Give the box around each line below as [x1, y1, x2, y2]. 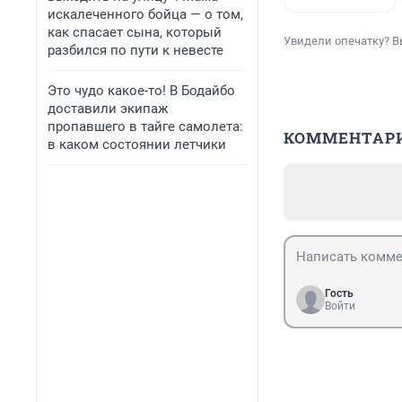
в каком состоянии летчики [48, 136, 226, 153]
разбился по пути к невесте [48, 42, 223, 58]
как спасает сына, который [48, 24, 222, 40]
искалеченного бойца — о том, [48, 6, 243, 22]
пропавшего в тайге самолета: [48, 118, 243, 135]
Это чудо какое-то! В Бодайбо [48, 83, 235, 99]
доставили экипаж [48, 100, 168, 117]
